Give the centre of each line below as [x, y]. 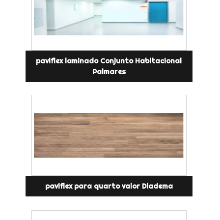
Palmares [109, 72]
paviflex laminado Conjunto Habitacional [109, 61]
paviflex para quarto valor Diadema [109, 186]
